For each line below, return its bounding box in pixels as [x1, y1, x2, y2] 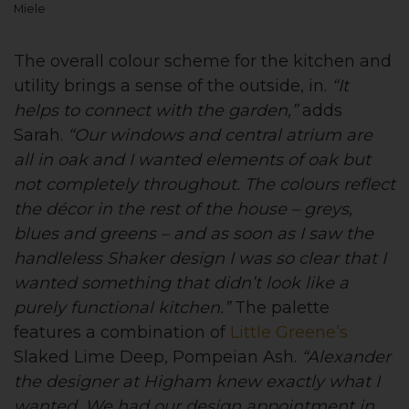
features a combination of [14, 322, 230, 343]
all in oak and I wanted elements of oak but [14, 150, 371, 171]
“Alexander [301, 347, 391, 368]
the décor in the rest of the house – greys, [14, 199, 352, 220]
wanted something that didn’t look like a [14, 273, 349, 294]
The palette [230, 298, 330, 319]
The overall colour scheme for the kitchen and [14, 51, 392, 72]
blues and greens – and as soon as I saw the [14, 224, 373, 245]
